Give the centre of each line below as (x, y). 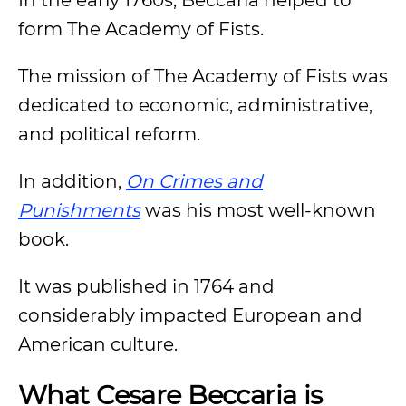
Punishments (79, 210)
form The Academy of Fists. (143, 29)
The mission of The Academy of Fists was (203, 76)
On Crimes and (194, 181)
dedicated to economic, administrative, (195, 105)
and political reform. (111, 134)
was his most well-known (258, 210)
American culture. (100, 344)
